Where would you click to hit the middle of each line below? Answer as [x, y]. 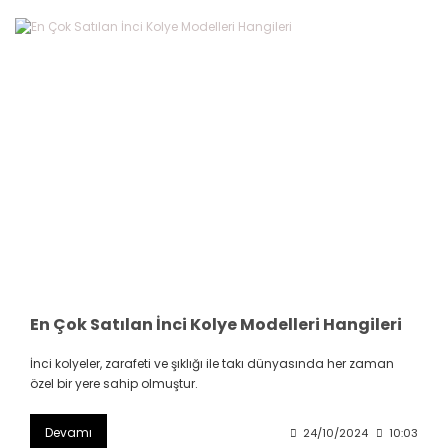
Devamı [68, 433]
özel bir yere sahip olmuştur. [114, 384]
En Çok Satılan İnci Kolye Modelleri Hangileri [216, 325]
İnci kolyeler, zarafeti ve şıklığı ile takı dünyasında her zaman [212, 364]
